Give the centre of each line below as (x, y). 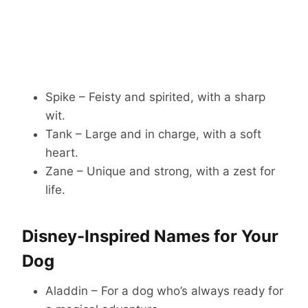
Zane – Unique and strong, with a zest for (160, 172)
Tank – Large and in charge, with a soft (153, 134)
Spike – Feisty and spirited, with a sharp (155, 97)
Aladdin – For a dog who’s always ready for (164, 291)
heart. (62, 153)
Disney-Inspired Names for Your (150, 236)
